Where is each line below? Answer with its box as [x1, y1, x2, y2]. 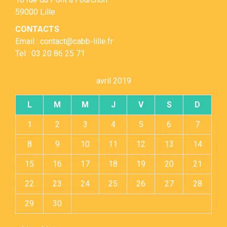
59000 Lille [15, 7, 55, 17]
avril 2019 [96, 76, 131, 86]
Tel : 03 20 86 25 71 [15, 49, 85, 59]
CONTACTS [15, 24, 59, 34]
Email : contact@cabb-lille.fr [15, 36, 113, 47]
